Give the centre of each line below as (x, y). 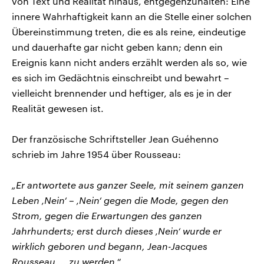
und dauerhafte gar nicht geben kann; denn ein (117, 47)
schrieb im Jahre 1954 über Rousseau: (96, 154)
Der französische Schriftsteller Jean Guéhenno (115, 138)
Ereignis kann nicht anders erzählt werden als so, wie (129, 62)
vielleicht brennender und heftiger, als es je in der (122, 93)
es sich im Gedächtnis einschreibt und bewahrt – (121, 77)
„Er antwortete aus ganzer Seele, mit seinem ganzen (128, 184)
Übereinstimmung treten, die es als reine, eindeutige (129, 31)
